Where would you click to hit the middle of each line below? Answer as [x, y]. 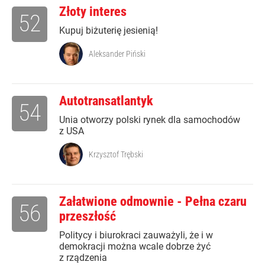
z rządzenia [83, 258]
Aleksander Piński [117, 54]
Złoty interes [93, 12]
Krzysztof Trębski [116, 155]
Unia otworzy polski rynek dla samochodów [150, 120]
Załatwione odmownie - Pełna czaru [153, 202]
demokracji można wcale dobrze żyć [135, 247]
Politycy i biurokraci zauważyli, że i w [136, 235]
